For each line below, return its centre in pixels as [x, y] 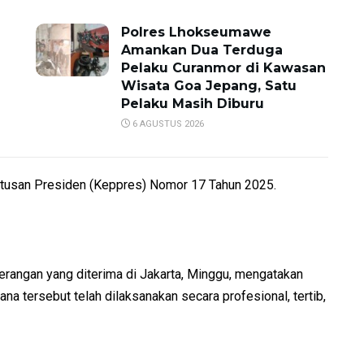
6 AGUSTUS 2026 [167, 124]
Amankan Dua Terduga [202, 50]
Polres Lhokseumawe [196, 32]
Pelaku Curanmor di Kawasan [223, 68]
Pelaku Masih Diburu [193, 104]
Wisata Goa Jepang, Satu [209, 86]
